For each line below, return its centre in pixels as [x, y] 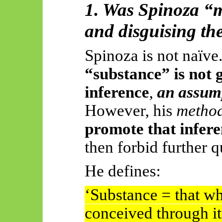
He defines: [122, 171]
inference [117, 92]
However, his [130, 111]
